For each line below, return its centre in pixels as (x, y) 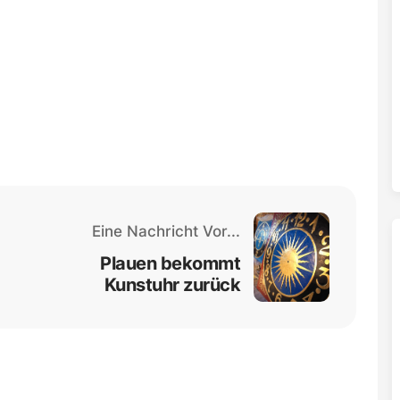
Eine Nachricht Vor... (167, 231)
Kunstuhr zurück (172, 284)
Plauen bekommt (171, 263)
